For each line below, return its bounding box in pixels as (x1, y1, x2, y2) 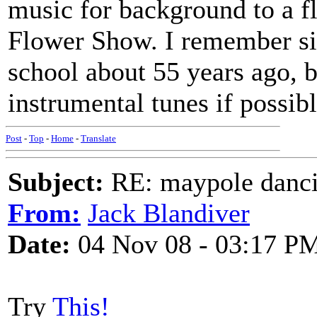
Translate (81, 133, 116, 144)
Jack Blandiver (88, 198, 250, 228)
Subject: (8, 167, 104, 197)
